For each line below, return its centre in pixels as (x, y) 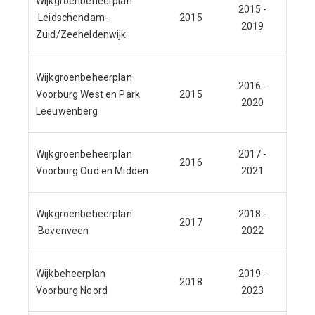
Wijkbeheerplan (71, 274)
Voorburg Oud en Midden (92, 171)
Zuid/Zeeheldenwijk (81, 34)
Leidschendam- (72, 18)
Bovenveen (63, 231)
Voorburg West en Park (88, 94)
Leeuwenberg (67, 111)
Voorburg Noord (72, 290)
